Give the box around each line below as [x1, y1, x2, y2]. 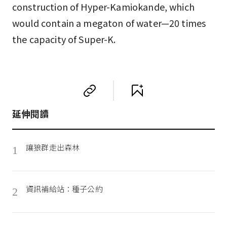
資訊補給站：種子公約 [26, 183, 103, 194]
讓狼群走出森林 [26, 142, 80, 153]
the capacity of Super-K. [12, 32, 116, 46]
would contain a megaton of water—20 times [12, 16, 206, 29]
